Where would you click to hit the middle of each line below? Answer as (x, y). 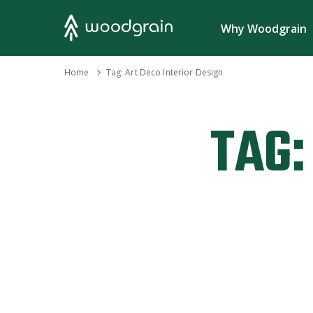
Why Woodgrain (264, 29)
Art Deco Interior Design (174, 72)
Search (176, 27)
